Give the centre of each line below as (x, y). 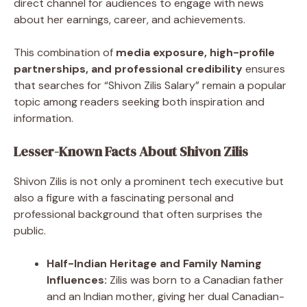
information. (44, 118)
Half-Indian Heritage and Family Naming (154, 263)
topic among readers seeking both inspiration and (139, 101)
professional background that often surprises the (138, 214)
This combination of (65, 52)
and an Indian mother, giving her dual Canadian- (165, 296)
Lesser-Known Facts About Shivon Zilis (131, 151)
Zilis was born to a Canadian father (195, 280)
